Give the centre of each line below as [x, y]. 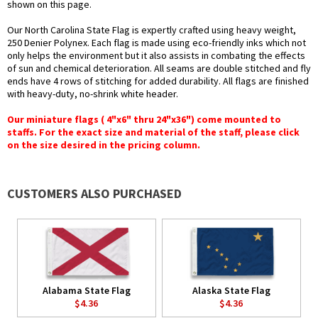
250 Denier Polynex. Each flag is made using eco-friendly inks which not [157, 43]
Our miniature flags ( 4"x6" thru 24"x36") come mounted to [144, 120]
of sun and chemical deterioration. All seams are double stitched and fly [159, 68]
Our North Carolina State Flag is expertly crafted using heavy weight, [152, 30]
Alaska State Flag [231, 291]
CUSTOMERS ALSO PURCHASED [94, 194]
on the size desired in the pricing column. [104, 145]
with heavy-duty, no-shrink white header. [93, 94]
